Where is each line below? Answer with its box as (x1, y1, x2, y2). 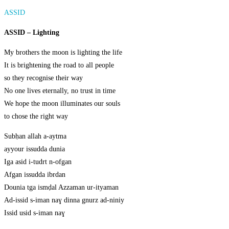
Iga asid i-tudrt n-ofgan (4, 158, 72, 166)
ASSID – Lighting (4, 29, 59, 37)
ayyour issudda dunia (4, 145, 65, 153)
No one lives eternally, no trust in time (4, 87, 116, 95)
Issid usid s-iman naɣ (4, 209, 65, 217)
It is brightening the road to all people (4, 61, 114, 70)
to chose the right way (4, 112, 68, 121)
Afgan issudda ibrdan (4, 171, 65, 179)
